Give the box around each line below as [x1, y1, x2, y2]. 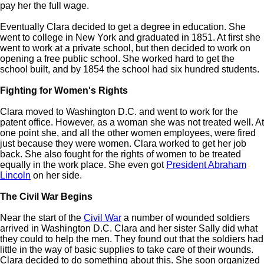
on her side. [31, 170, 82, 181]
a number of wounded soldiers [121, 213, 250, 223]
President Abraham [166, 160, 246, 170]
